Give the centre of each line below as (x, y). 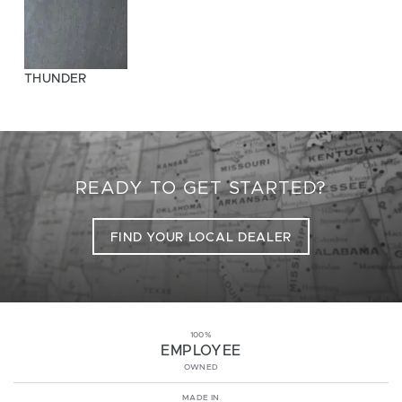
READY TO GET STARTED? (201, 189)
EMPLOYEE (201, 350)
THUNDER (56, 79)
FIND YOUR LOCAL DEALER (201, 238)
